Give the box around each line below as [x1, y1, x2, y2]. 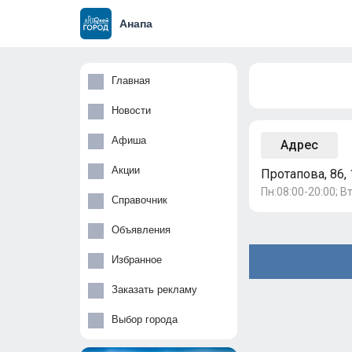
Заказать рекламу [112, 284, 197, 295]
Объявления [112, 225, 170, 236]
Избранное [112, 255, 162, 266]
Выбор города [112, 314, 178, 325]
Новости [112, 105, 151, 116]
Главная [112, 75, 150, 86]
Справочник [112, 195, 167, 206]
